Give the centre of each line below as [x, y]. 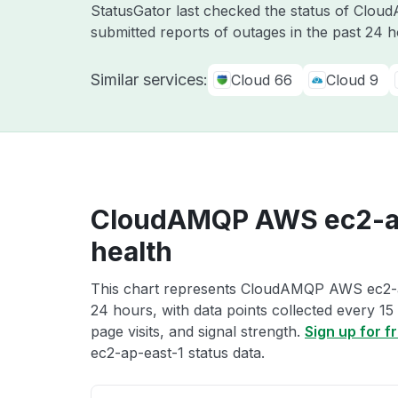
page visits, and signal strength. [198, 331]
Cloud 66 [262, 80]
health [131, 251]
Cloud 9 [352, 80]
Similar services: [149, 80]
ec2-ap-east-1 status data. [178, 353]
